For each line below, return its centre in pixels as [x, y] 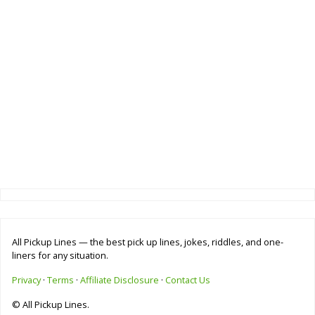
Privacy [26, 280]
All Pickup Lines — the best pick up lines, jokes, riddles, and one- [148, 242]
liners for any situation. [60, 256]
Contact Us [188, 280]
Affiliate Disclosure [120, 280]
